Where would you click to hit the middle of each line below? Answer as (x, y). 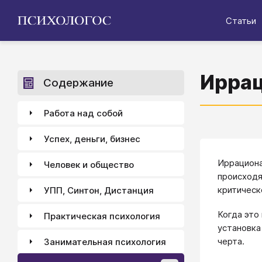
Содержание (78, 83)
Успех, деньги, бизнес (92, 139)
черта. (231, 241)
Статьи (241, 20)
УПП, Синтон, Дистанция (99, 190)
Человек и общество (89, 164)
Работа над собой (83, 113)
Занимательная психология (105, 242)
